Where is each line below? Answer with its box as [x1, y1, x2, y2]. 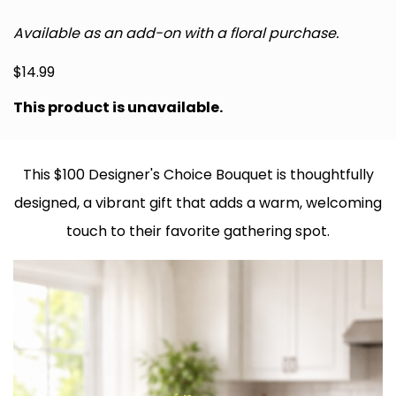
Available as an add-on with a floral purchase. [13, 23, 339, 44]
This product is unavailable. [13, 97, 223, 118]
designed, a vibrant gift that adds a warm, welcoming [14, 193, 382, 214]
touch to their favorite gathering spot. [66, 221, 330, 242]
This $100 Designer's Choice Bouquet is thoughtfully [22, 164, 374, 186]
